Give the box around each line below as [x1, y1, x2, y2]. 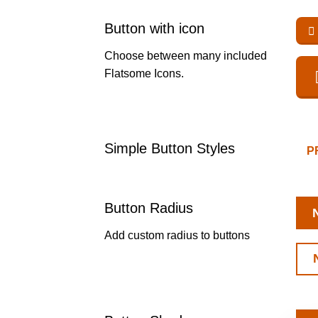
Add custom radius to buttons [104, 229, 250, 242]
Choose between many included [104, 50, 267, 62]
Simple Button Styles [104, 140, 235, 156]
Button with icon [104, 21, 204, 37]
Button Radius [104, 200, 193, 216]
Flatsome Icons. [104, 67, 184, 80]
